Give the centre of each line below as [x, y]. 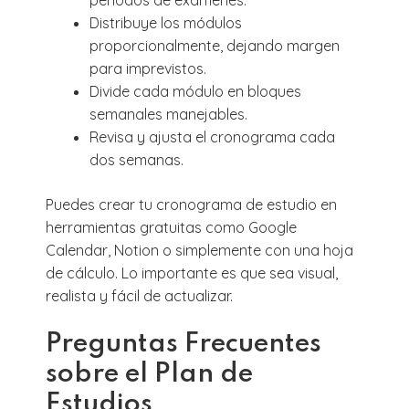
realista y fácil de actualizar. [139, 296]
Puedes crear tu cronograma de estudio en [191, 205]
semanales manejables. [168, 115]
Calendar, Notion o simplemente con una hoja [199, 251]
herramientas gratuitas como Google [171, 228]
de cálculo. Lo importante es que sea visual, [192, 273]
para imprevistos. [148, 69]
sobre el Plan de [149, 375]
